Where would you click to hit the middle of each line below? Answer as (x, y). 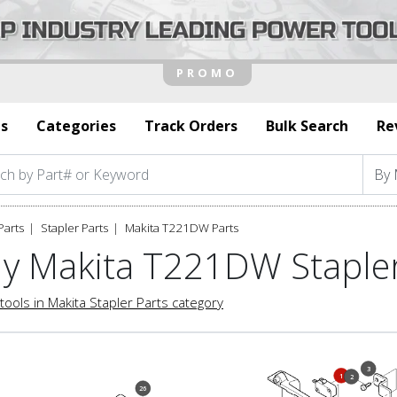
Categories (76, 125)
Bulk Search (307, 125)
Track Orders (191, 125)
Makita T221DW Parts (182, 227)
